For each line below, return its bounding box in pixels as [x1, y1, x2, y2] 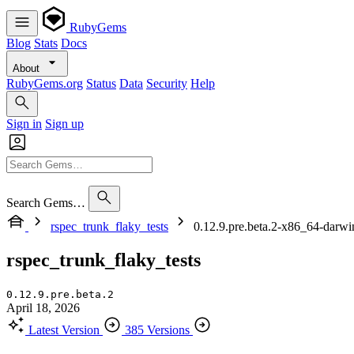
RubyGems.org [6, 77, 83, 90]
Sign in [6, 117, 42, 130]
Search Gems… [6, 196, 85, 209]
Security [146, 77, 187, 90]
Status [86, 77, 116, 90]
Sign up [45, 117, 84, 130]
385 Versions [125, 322, 190, 337]
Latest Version [28, 322, 100, 337]
